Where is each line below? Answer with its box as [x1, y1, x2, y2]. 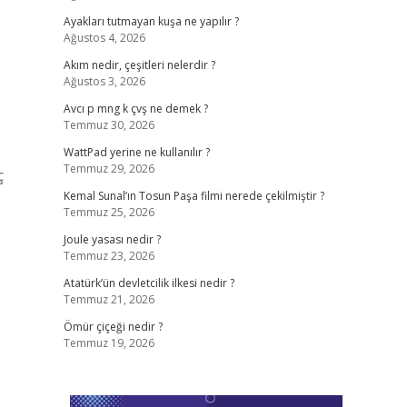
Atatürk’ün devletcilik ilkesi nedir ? [63, 275, 234, 291]
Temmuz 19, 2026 [63, 335, 154, 351]
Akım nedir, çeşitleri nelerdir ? [63, 57, 215, 73]
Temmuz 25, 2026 [63, 204, 154, 220]
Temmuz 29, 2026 [63, 161, 154, 176]
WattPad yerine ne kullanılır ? [63, 144, 210, 160]
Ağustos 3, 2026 [63, 74, 145, 89]
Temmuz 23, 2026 [63, 248, 154, 263]
